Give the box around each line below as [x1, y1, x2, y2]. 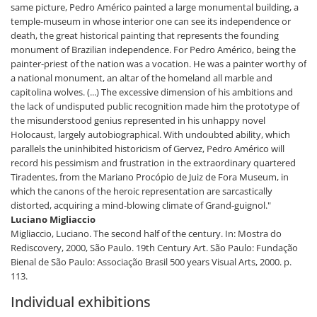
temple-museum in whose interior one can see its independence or [11, 15, 291, 28]
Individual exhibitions [11, 292, 151, 311]
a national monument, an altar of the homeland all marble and [11, 71, 272, 84]
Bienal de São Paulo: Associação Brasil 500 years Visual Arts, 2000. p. [11, 255, 292, 268]
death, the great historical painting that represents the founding [11, 29, 279, 42]
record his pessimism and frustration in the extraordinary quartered [11, 156, 296, 169]
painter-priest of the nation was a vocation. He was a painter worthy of [11, 57, 306, 70]
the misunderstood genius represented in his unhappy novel [11, 114, 265, 127]
